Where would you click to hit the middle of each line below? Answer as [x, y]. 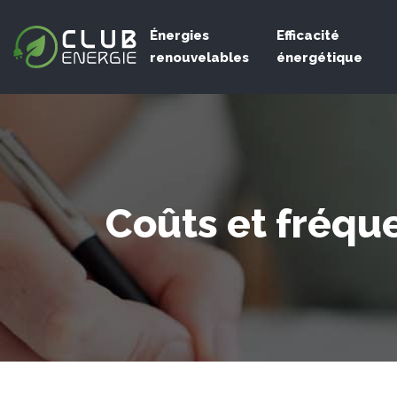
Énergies [180, 35]
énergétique [319, 58]
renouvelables [200, 58]
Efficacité [307, 35]
